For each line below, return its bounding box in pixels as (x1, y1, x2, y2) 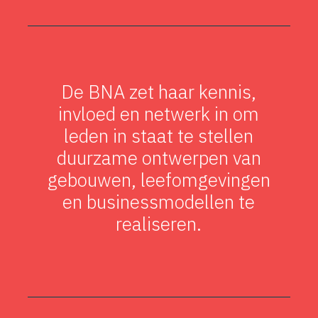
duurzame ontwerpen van (56, 145, 261, 170)
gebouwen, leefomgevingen (47, 167, 270, 192)
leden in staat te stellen (64, 123, 254, 148)
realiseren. (116, 211, 202, 236)
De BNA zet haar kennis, (61, 79, 257, 104)
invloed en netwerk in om (58, 101, 260, 126)
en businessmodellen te (62, 189, 256, 214)
